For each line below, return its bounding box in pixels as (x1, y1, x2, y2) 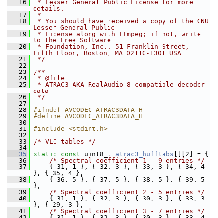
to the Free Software (33, 36, 111, 44)
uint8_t (80, 150, 115, 158)
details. (33, 5, 64, 12)
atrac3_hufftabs (115, 150, 174, 158)
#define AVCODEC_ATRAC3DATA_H (34, 112, 143, 120)
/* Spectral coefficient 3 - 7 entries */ (49, 207, 205, 215)
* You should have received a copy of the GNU (34, 18, 209, 25)
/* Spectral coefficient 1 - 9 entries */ (49, 157, 205, 164)
